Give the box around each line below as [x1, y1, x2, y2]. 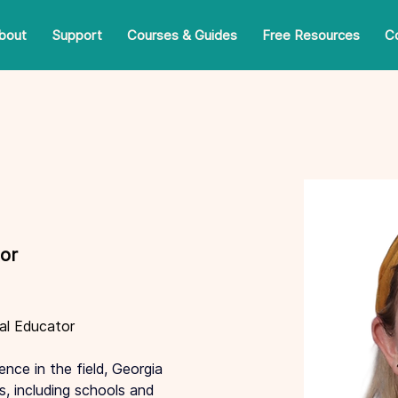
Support [52, 27, 102, 44]
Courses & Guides [127, 27, 237, 44]
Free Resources [262, 27, 360, 44]
